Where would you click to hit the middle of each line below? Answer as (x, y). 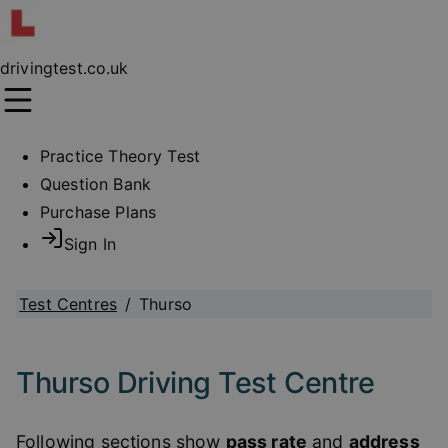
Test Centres (68, 304)
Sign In (90, 244)
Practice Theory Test (120, 156)
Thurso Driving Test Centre (195, 382)
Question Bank (95, 184)
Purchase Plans (98, 212)
